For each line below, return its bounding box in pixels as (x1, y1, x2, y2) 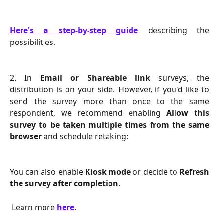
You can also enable (10, 166, 83, 177)
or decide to (131, 166, 180, 177)
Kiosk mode (83, 166, 131, 177)
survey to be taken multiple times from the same (10, 119, 209, 130)
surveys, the (150, 72, 210, 83)
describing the (138, 25, 210, 36)
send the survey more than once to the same (10, 96, 209, 107)
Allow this (166, 108, 210, 118)
